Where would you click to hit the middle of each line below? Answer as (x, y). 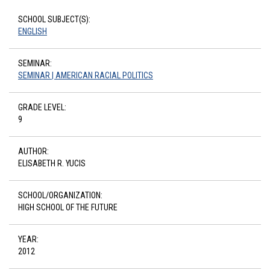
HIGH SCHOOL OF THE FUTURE (68, 207)
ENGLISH (33, 31)
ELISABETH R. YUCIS (52, 163)
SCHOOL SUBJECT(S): (54, 19)
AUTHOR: (33, 151)
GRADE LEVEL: (42, 107)
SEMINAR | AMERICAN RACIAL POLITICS (86, 75)
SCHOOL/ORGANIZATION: (60, 195)
